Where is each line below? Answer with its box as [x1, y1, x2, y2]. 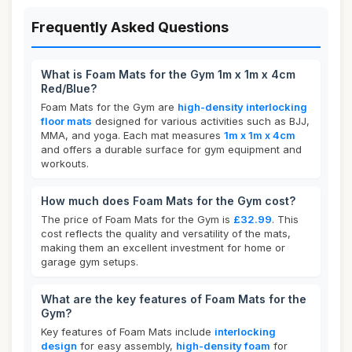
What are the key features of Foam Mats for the [41, 292, 306, 306]
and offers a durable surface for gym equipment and [41, 143, 302, 156]
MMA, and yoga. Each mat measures [41, 129, 224, 141]
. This [272, 213, 299, 225]
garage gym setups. [41, 255, 138, 268]
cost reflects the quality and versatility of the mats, [41, 227, 291, 240]
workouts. [41, 157, 89, 170]
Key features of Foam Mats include [41, 325, 214, 338]
